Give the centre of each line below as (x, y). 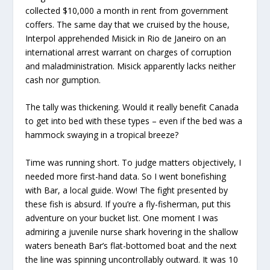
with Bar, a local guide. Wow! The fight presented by (127, 190)
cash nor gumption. (63, 80)
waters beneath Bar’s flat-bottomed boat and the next (131, 245)
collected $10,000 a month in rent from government (127, 11)
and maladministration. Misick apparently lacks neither (131, 66)
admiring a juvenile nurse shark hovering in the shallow (132, 231)
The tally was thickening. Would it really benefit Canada (132, 107)
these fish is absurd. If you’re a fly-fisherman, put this (128, 204)
